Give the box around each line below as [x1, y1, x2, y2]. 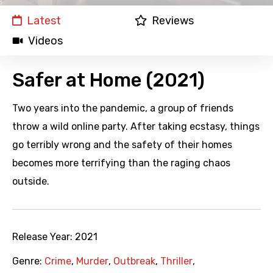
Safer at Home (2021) [12, 69, 205, 92]
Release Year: [12, 231, 75, 243]
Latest [27, 14, 61, 28]
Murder [76, 255, 108, 268]
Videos [28, 34, 63, 48]
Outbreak [113, 255, 155, 268]
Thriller [160, 255, 193, 268]
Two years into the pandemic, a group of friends [12, 102, 233, 115]
